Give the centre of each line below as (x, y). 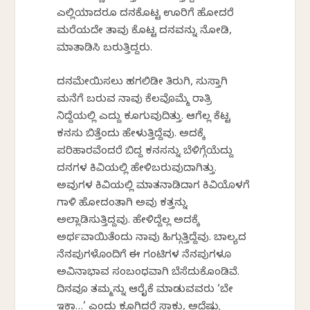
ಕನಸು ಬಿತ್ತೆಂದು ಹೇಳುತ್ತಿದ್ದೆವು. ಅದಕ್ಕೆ (131, 135)
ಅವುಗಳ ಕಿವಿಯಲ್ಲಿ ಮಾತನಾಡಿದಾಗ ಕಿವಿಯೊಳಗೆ (154, 187)
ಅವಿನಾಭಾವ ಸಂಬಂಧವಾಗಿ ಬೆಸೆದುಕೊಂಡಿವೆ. (148, 274)
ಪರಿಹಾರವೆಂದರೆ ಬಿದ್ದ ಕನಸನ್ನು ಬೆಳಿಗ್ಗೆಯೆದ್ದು (145, 153)
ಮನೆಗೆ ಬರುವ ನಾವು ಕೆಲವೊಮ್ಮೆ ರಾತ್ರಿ (135, 101)
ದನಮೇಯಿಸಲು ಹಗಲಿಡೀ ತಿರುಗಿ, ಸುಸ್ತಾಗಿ (143, 83)
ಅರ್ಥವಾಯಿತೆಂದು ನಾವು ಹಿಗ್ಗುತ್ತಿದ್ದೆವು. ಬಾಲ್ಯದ (152, 239)
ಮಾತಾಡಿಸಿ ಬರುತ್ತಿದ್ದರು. (105, 49)
